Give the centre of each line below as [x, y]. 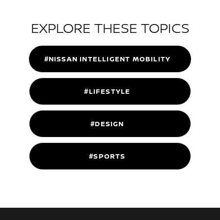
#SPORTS [107, 156]
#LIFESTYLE [107, 91]
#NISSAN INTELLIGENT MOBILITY [107, 59]
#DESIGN [107, 124]
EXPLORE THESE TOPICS [110, 28]
